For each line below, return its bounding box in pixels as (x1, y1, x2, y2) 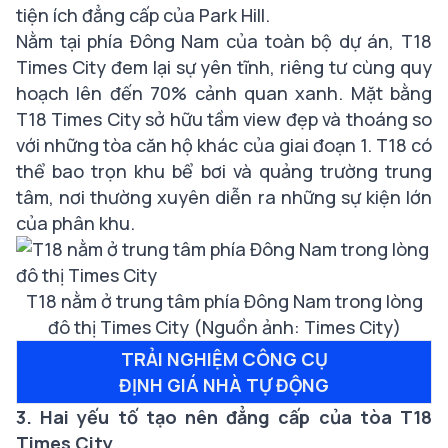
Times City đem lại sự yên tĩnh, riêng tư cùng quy (16, 55, 432, 79)
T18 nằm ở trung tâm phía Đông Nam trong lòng (25, 289, 423, 313)
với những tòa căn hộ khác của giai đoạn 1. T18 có (16, 133, 432, 157)
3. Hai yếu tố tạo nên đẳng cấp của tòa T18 (16, 405, 432, 429)
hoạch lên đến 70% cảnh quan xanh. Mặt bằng (16, 81, 432, 105)
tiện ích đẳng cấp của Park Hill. (16, 3, 270, 27)
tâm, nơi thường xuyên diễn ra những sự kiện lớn (16, 185, 432, 209)
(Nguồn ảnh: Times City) (192, 315, 401, 339)
